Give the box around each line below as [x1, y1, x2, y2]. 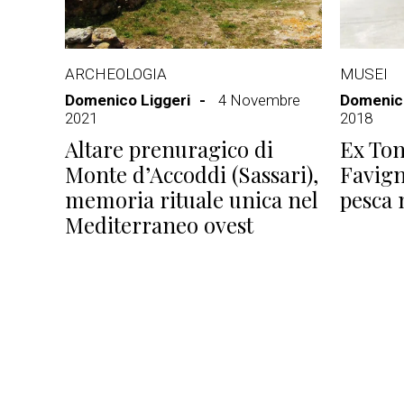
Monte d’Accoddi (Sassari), [65, 160, 318, 188]
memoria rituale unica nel [65, 185, 318, 214]
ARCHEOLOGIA [65, 65, 167, 83]
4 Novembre [218, 91, 300, 109]
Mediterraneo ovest [65, 210, 253, 239]
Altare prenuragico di [65, 134, 273, 163]
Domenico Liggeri [65, 91, 190, 109]
